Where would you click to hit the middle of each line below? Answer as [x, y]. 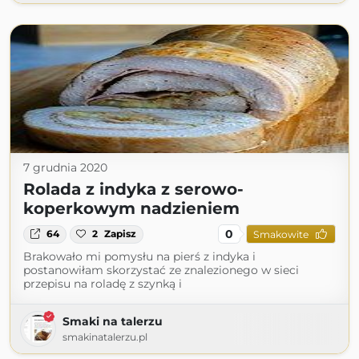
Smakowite [280, 234]
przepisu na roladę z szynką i [103, 284]
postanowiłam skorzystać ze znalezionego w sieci [161, 270]
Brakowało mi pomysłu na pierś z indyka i [139, 257]
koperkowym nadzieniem [131, 209]
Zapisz [121, 234]
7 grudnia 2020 [65, 168]
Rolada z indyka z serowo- [133, 190]
